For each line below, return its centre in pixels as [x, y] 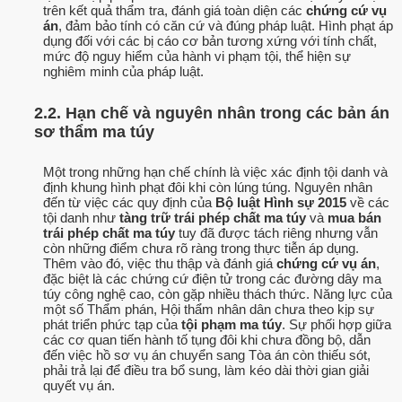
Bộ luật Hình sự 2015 [281, 203]
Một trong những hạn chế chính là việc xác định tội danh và [215, 172]
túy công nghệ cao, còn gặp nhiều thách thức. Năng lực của [218, 294]
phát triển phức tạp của [112, 325]
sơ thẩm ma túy [94, 131]
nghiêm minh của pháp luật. [123, 72]
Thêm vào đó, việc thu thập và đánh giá [160, 264]
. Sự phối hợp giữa [336, 325]
